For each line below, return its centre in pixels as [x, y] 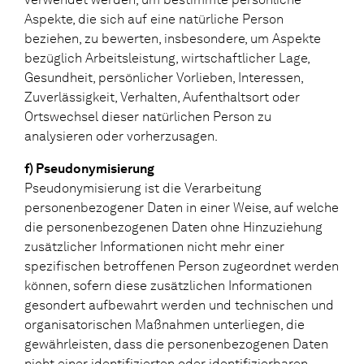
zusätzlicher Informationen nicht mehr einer [154, 246]
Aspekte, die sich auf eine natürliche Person [154, 19]
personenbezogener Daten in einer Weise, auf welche [182, 207]
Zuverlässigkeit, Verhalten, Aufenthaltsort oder [162, 97]
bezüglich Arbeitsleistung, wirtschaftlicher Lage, [167, 58]
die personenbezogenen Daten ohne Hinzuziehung [173, 227]
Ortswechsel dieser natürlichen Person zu [148, 116]
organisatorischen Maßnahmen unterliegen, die [165, 324]
